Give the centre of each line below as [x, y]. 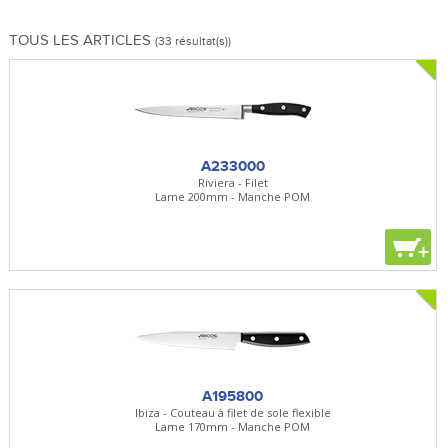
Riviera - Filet [232, 182]
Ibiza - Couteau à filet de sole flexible [232, 412]
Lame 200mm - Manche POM [233, 196]
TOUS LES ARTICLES [81, 39]
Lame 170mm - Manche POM [233, 426]
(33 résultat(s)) [192, 41]
